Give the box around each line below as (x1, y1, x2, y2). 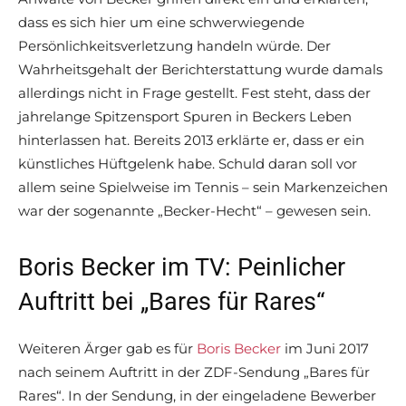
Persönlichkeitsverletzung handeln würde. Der (18, 37, 331, 55)
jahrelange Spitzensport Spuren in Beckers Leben (18, 108, 352, 126)
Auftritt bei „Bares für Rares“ (18, 287, 325, 317)
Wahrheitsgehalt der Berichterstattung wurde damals (18, 61, 382, 79)
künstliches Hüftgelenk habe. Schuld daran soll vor (18, 155, 357, 173)
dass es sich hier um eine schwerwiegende (18, 14, 304, 32)
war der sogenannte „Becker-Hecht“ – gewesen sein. (18, 202, 371, 220)
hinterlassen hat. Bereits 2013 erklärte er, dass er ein (18, 131, 364, 150)
